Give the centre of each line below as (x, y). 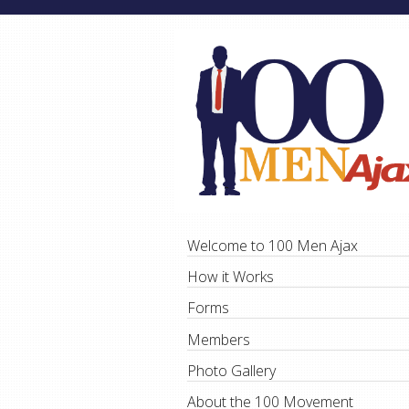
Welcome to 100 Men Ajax (272, 246)
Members (218, 339)
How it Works (230, 277)
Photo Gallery (231, 370)
